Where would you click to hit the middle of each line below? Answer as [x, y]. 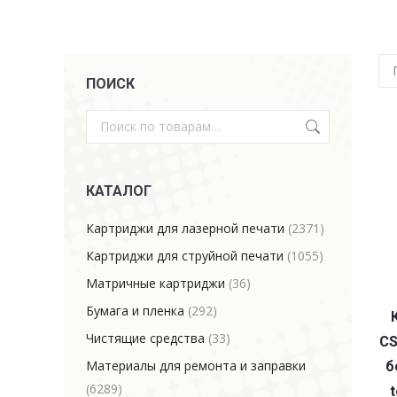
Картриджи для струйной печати [185, 256]
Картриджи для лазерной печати [185, 228]
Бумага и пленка [135, 311]
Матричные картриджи [156, 283]
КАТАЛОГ [119, 191]
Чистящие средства [145, 338]
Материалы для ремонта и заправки [196, 366]
